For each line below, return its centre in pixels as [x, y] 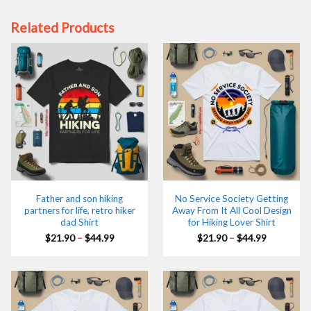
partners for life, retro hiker [79, 210]
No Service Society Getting [232, 198]
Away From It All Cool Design [232, 210]
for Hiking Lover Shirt [232, 222]
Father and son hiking [79, 198]
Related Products [62, 27]
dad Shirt [79, 222]
